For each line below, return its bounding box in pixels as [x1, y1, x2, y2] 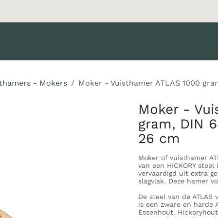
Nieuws [119, 45, 144, 53]
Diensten [82, 45, 112, 53]
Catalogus [151, 45, 184, 53]
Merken [41, 45, 66, 53]
